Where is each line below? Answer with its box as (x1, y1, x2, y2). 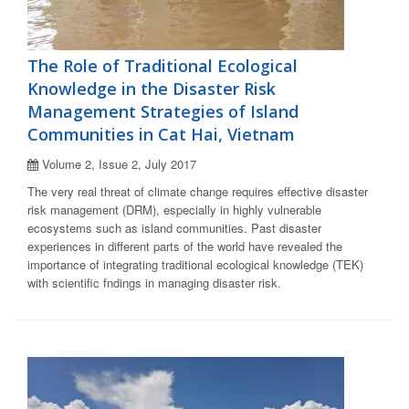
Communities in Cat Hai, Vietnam (27, 123, 295, 146)
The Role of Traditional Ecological (27, 55, 298, 78)
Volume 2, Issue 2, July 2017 (38, 155, 196, 173)
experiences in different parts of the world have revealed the (27, 237, 342, 256)
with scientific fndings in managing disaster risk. (27, 274, 281, 292)
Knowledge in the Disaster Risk (27, 78, 276, 100)
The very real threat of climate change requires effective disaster (27, 183, 368, 201)
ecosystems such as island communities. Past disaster (27, 219, 321, 237)
